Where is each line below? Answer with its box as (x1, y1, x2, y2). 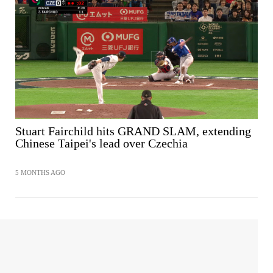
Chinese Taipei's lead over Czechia (15, 136, 188, 150)
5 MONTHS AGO (15, 168, 65, 176)
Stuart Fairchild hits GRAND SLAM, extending (15, 124, 251, 138)
